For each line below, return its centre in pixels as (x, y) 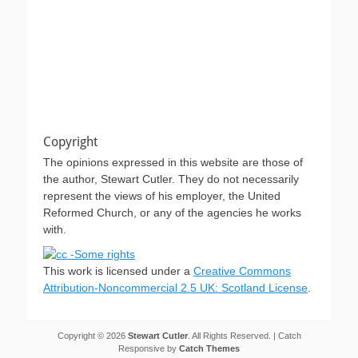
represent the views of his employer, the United (162, 195)
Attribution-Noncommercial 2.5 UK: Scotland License (175, 287)
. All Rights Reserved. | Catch (244, 335)
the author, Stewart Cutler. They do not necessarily (171, 179)
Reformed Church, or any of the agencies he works (172, 212)
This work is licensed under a (118, 270)
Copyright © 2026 (92, 335)
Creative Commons (242, 270)
